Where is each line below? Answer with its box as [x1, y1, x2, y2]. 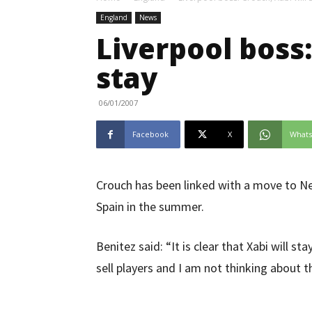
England [100, 13, 127, 22]
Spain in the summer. [96, 198, 204, 214]
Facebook [132, 129, 169, 139]
